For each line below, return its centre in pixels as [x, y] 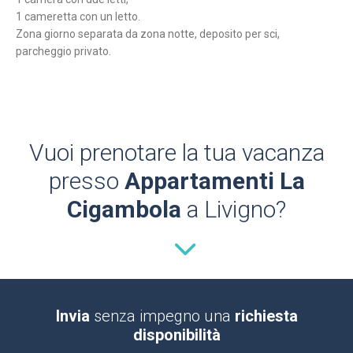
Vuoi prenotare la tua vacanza [176, 153]
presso [86, 181]
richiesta [266, 316]
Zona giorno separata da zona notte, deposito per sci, [148, 34]
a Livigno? [234, 210]
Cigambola [124, 210]
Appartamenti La [214, 181]
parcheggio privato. [63, 52]
